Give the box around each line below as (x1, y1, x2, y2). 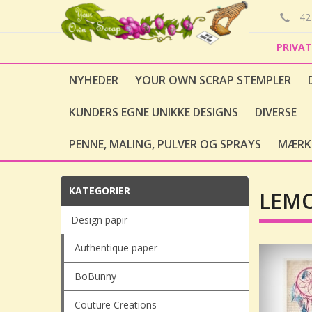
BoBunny (75, 270, 116, 283)
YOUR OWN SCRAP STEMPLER (135, 72, 291, 88)
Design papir (71, 213, 127, 226)
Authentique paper (75, 241, 157, 254)
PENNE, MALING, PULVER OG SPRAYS (69, 136, 261, 152)
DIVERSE (255, 104, 297, 120)
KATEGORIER (69, 184, 130, 197)
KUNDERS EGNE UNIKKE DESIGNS (69, 104, 238, 120)
